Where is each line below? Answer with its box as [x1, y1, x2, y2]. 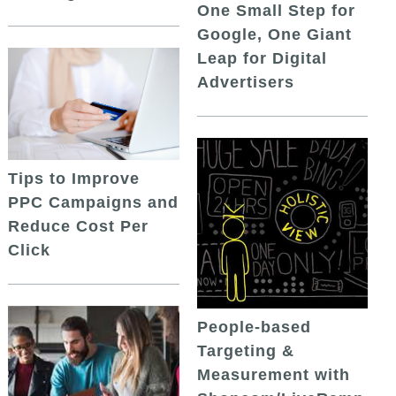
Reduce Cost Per [8, 217, 149, 235]
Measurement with [196, 366, 350, 385]
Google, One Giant [196, 25, 352, 43]
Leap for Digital [196, 49, 327, 67]
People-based [196, 318, 311, 337]
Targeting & [196, 342, 294, 361]
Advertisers [196, 72, 294, 91]
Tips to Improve [8, 169, 141, 187]
